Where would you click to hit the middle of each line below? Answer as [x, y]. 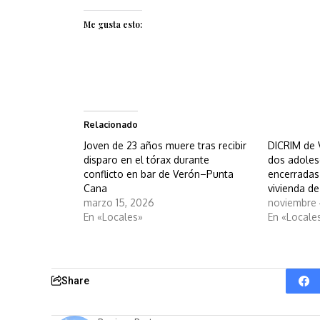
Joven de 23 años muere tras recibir [165, 145]
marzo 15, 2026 [119, 202]
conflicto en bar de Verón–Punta [159, 174]
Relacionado [111, 124]
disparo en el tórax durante [146, 159]
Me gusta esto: [113, 24]
